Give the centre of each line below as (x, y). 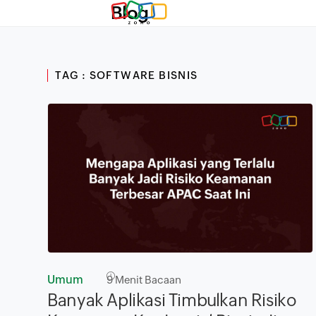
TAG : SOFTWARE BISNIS (127, 75)
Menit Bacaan (147, 279)
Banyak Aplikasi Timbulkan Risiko (172, 300)
